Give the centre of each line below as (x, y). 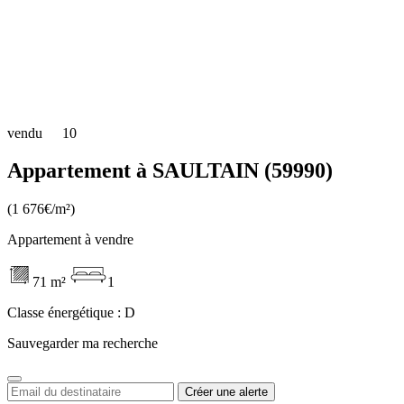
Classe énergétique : (66, 313)
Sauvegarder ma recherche (83, 344)
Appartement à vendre (70, 240)
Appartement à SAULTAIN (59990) (170, 171)
